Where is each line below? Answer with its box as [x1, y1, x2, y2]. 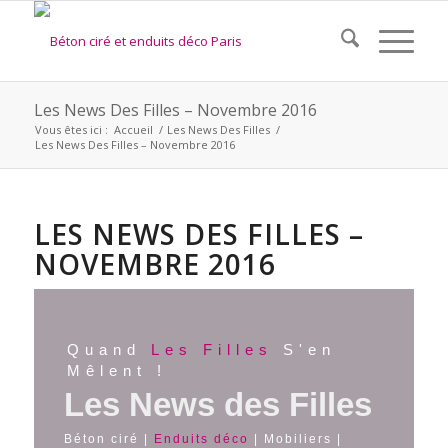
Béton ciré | [63, 432, 154, 446]
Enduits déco [153, 432, 249, 446]
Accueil [113, 122, 153, 137]
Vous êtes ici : [34, 122, 108, 137]
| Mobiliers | [248, 432, 342, 446]
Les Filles [150, 341, 273, 358]
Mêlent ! [66, 362, 167, 379]
